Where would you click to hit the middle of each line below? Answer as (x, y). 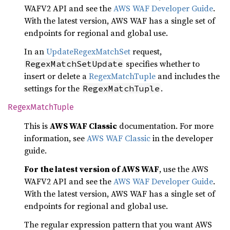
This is (37, 126)
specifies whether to (162, 64)
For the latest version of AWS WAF (92, 169)
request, (146, 51)
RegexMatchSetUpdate (74, 64)
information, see (55, 138)
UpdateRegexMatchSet (88, 51)
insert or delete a (56, 76)
